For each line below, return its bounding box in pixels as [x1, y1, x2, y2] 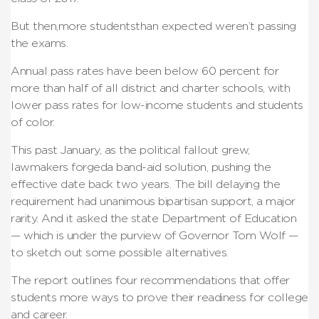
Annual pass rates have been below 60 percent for [11, 65, 278, 77]
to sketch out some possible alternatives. [11, 246, 229, 258]
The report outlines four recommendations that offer [11, 274, 290, 286]
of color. [11, 116, 55, 128]
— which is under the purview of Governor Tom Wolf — [11, 229, 298, 241]
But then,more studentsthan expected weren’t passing [11, 20, 296, 32]
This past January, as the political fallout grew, [11, 144, 250, 156]
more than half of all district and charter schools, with [11, 82, 290, 94]
